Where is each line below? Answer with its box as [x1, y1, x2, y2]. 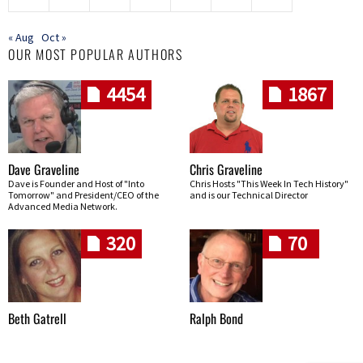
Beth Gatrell [8, 308, 66, 328]
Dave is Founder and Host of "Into [8, 177, 144, 190]
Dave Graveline [8, 159, 79, 179]
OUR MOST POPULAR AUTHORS [8, 44, 183, 64]
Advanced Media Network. [8, 199, 117, 212]
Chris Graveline [190, 159, 263, 179]
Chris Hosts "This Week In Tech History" [190, 177, 348, 190]
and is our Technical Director [190, 188, 308, 201]
